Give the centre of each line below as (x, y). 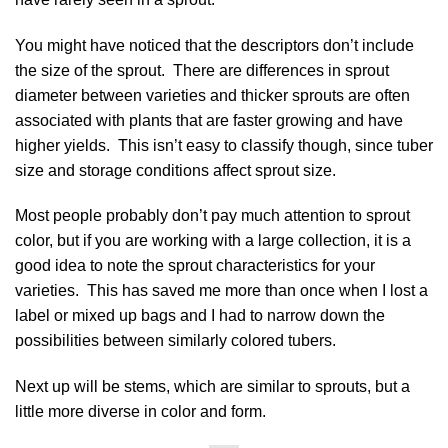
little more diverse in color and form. (140, 412)
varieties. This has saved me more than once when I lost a (221, 291)
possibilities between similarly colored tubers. (175, 341)
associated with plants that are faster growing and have (209, 120)
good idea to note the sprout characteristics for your (195, 266)
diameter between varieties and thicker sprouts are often (212, 95)
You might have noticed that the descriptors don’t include (214, 45)
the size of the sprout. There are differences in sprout (202, 70)
